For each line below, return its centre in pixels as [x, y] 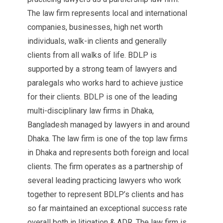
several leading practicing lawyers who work [104, 180]
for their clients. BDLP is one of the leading [102, 97]
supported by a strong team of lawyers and [102, 69]
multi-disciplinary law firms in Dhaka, [91, 111]
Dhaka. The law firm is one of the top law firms [108, 139]
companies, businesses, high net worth [95, 27]
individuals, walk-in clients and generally [97, 41]
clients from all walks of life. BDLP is [92, 55]
